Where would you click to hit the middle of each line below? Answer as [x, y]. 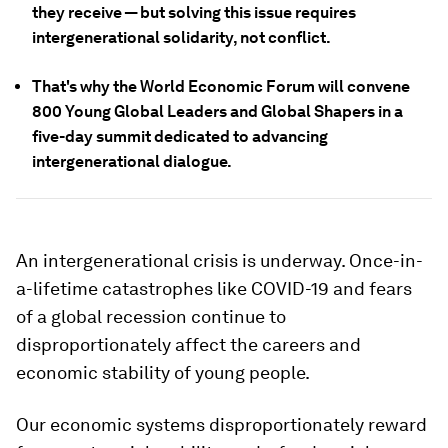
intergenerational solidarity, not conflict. [181, 37]
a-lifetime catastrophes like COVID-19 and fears [214, 288]
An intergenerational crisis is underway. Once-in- [219, 260]
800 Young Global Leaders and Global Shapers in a [217, 111]
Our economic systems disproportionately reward [221, 424]
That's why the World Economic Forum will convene [221, 86]
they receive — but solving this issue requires [194, 12]
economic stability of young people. [163, 372]
